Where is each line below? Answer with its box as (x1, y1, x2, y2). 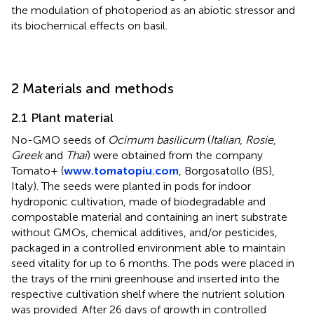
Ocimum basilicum (108, 132, 205, 146)
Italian (210, 132, 240, 146)
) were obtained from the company (87, 148, 263, 162)
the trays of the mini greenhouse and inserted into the (11, 271, 280, 285)
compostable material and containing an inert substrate (11, 210, 287, 224)
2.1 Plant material (11, 109, 114, 125)
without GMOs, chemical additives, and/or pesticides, (11, 225, 278, 239)
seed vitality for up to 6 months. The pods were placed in (11, 256, 294, 270)
